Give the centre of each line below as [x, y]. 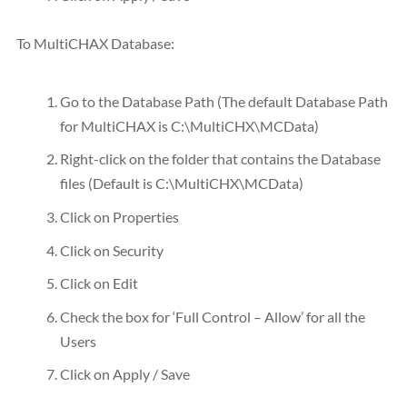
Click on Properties [119, 216]
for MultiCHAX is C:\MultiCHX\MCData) [189, 125]
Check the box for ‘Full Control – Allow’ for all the [213, 316]
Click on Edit [99, 283]
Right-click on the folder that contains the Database [220, 159]
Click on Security [112, 250]
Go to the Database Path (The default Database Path [224, 101]
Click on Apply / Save [125, 374]
